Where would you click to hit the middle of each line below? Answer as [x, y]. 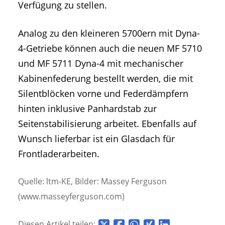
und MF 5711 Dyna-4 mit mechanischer [101, 63]
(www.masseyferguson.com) [71, 196]
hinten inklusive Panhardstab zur [87, 108]
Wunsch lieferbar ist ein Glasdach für [96, 138]
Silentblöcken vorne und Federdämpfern [103, 93]
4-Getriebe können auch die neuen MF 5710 [110, 48]
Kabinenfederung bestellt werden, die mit [105, 78]
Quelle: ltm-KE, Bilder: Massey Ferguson [92, 181]
